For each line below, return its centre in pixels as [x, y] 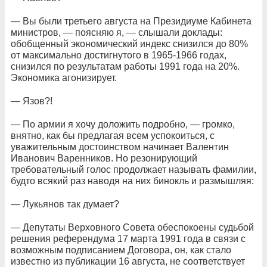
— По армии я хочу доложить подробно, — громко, [123, 124]
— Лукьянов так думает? [65, 204]
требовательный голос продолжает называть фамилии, [133, 170]
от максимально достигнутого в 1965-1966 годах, [119, 55]
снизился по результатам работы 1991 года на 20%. [125, 66]
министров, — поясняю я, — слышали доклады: [117, 32]
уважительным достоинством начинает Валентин [120, 147]
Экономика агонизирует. [64, 78]
